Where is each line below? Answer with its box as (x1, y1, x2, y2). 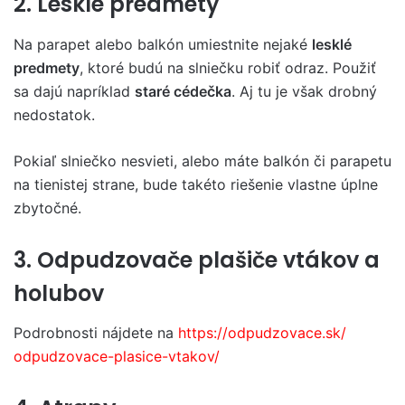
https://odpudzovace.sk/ (178, 324, 346, 342)
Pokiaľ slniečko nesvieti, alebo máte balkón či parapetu (14, 151, 391, 170)
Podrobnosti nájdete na (14, 324, 178, 342)
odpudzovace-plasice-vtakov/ (14, 347, 220, 365)
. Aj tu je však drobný (231, 81, 377, 100)
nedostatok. (14, 105, 95, 124)
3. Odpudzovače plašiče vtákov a (14, 244, 380, 275)
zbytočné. (14, 198, 81, 217)
